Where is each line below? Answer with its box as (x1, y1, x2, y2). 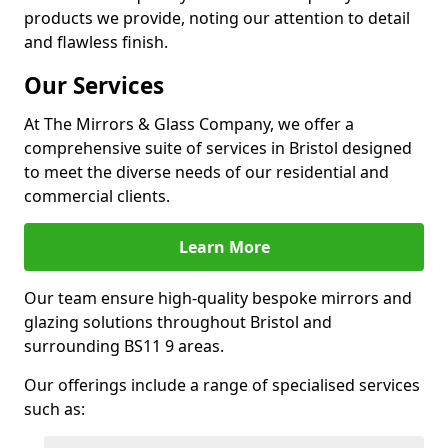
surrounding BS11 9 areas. (24, 335, 224, 357)
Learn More (178, 236, 270, 258)
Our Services (24, 70, 164, 101)
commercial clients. (24, 185, 170, 207)
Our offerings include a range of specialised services (24, 374, 420, 396)
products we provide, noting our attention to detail (24, 7, 410, 29)
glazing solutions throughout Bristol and (24, 311, 332, 333)
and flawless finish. (24, 31, 168, 53)
